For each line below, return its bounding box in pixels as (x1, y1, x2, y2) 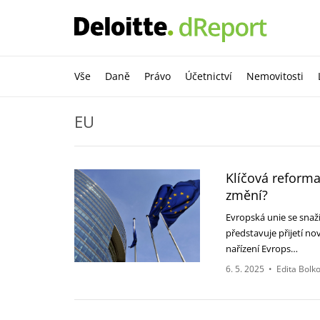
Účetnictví (185, 69, 232, 83)
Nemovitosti (246, 69, 304, 83)
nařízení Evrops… (226, 242, 300, 255)
